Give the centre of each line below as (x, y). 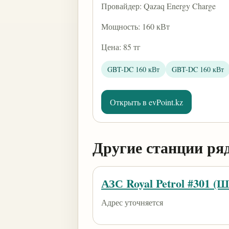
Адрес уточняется (132, 202)
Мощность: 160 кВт (135, 26)
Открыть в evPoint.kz (146, 102)
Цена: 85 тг (121, 47)
